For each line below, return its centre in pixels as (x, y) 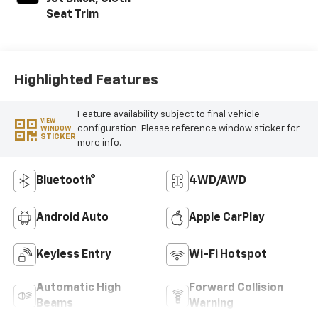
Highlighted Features (86, 80)
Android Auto (72, 218)
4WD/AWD (218, 181)
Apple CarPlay (227, 218)
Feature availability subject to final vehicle (168, 114)
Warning (211, 304)
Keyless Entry (73, 255)
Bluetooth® (66, 181)
